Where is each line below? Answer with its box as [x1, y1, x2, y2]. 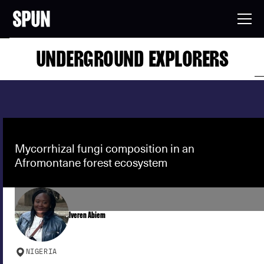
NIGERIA [25, 247, 57, 256]
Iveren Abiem [69, 208, 105, 220]
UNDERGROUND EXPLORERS [35, 46, 229, 71]
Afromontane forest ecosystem [15, 156, 167, 170]
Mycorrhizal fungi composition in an [15, 141, 194, 156]
